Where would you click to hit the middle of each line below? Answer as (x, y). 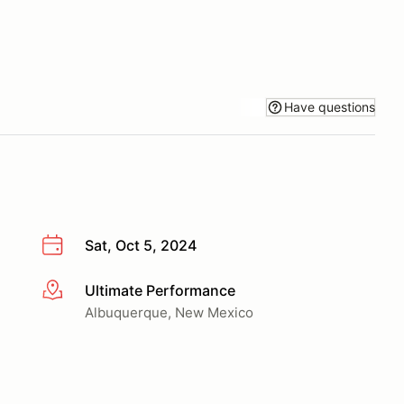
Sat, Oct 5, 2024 (141, 245)
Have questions (330, 106)
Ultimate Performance (160, 290)
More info (73, 291)
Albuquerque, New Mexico (169, 312)
